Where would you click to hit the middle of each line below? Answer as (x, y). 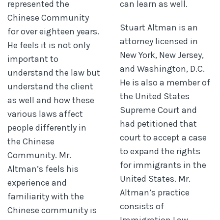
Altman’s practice (155, 192)
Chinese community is (52, 210)
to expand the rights (160, 151)
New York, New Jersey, (162, 55)
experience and (37, 182)
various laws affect (45, 114)
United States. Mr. (155, 179)
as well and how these (51, 100)
